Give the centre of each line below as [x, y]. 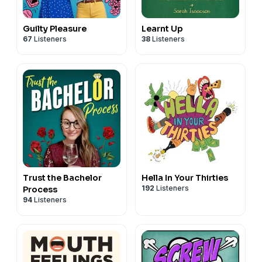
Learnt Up [162, 28]
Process [40, 189]
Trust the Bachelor [62, 177]
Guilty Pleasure [55, 28]
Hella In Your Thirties [185, 177]
